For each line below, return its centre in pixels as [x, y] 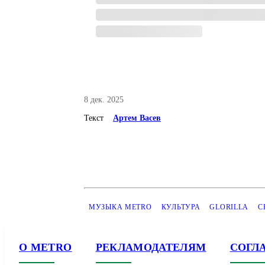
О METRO [46, 247]
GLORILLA [229, 207]
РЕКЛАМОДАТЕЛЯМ [151, 247]
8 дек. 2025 [104, 100]
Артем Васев [137, 118]
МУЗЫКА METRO [120, 207]
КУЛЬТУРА [181, 207]
